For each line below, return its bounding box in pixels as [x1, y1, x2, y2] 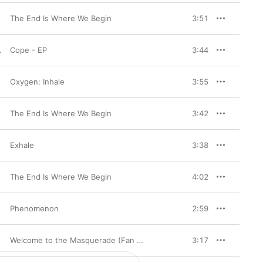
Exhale [10, 140, 34, 150]
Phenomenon [10, 204, 59, 213]
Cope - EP [10, 45, 47, 55]
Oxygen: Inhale [10, 77, 65, 86]
